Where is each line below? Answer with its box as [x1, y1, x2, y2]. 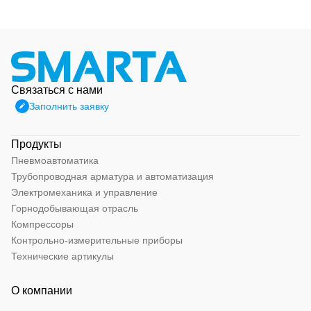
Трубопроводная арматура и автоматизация [11, 171, 214, 182]
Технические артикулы [11, 251, 114, 262]
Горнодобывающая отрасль [11, 203, 138, 214]
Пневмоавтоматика [11, 155, 99, 166]
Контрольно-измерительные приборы [11, 235, 183, 246]
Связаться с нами [11, 84, 103, 96]
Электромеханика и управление [11, 187, 158, 198]
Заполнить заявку [29, 101, 109, 112]
